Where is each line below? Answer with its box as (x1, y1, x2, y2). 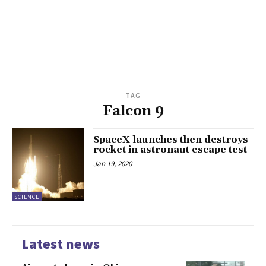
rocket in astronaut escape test (93, 144, 248, 156)
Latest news (21, 234, 100, 253)
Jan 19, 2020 (93, 159, 132, 169)
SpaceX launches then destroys (93, 134, 249, 146)
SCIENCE (14, 192, 39, 201)
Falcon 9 (102, 102, 164, 121)
